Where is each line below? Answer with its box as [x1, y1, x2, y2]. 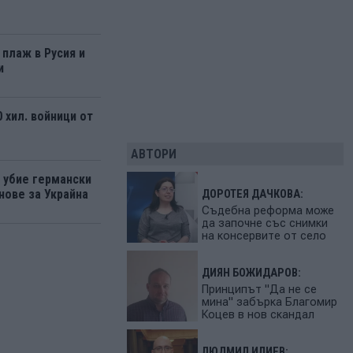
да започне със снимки [201, 216, 328, 230]
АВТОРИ [130, 146, 176, 162]
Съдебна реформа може [201, 203, 334, 217]
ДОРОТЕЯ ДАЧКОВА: [201, 187, 303, 201]
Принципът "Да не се [201, 282, 317, 296]
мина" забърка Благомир [201, 295, 337, 309]
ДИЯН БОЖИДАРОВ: [201, 266, 301, 280]
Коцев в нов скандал [201, 307, 314, 321]
